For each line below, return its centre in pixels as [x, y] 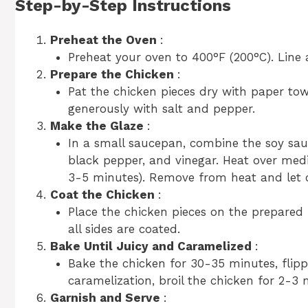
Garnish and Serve [107, 298]
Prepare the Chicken [114, 75]
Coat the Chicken [104, 195]
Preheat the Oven [105, 40]
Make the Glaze [99, 126]
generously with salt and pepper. [161, 109]
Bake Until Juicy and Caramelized [153, 246]
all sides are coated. [124, 229]
